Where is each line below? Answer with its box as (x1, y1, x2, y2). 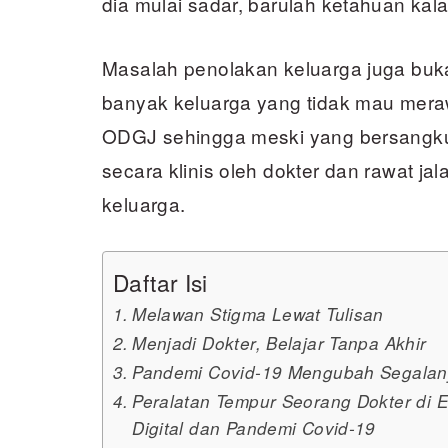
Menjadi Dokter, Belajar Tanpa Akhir (132, 331, 427, 355)
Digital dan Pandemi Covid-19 (132, 416, 376, 440)
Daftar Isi (113, 265, 208, 298)
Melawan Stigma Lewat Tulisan (132, 302, 384, 326)
